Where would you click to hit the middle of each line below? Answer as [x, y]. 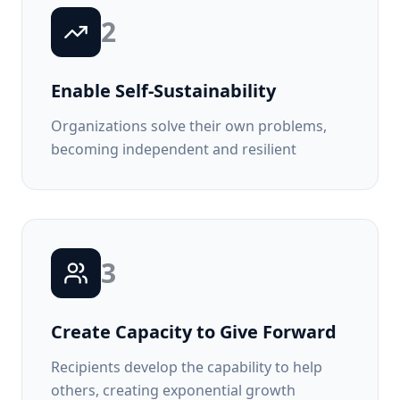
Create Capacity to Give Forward [194, 332]
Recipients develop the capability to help [187, 367]
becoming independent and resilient [174, 149]
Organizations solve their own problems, [189, 126]
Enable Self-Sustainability [163, 91]
